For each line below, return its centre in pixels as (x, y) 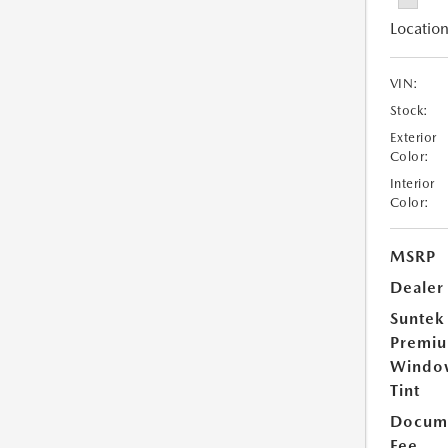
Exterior (413, 138)
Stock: (409, 111)
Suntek (417, 319)
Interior (412, 184)
